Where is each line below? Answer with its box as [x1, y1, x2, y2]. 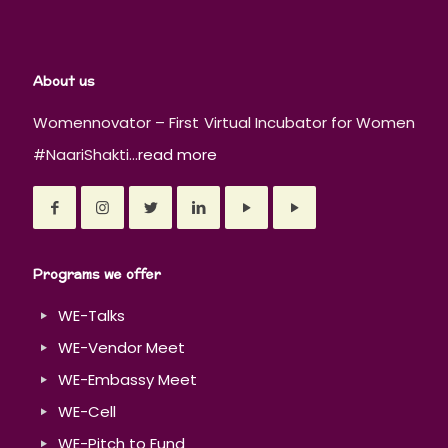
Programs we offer [33, 262, 161, 287]
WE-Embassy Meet [58, 368, 197, 390]
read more [138, 143, 217, 165]
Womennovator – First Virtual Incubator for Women [33, 111, 415, 133]
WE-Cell [58, 400, 116, 422]
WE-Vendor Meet [58, 336, 185, 358]
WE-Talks [58, 304, 125, 326]
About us [33, 69, 95, 94]
